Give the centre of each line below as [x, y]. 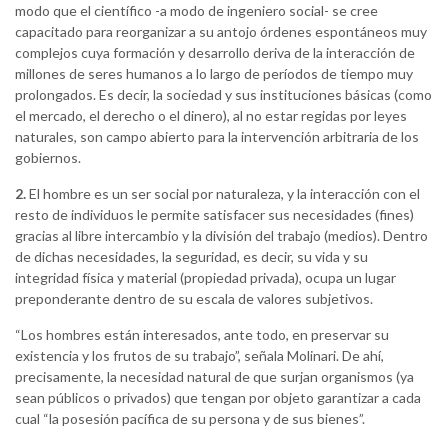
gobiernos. [48, 158]
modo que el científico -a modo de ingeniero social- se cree [196, 11]
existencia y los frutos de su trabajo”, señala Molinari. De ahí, [199, 356]
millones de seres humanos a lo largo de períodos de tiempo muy [214, 74]
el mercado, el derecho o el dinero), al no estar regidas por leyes [211, 116]
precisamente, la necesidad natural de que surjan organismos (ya [214, 377]
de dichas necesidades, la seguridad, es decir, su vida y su [191, 257]
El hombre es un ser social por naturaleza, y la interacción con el [223, 194]
